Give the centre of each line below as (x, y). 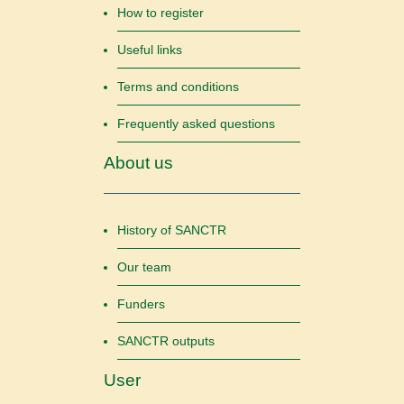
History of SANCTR (172, 230)
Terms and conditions (178, 86)
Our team (144, 266)
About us (138, 162)
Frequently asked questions (196, 123)
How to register (161, 12)
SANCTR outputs (166, 340)
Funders (141, 303)
